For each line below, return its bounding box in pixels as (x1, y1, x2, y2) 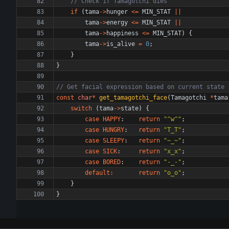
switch (71, 105, 92, 112)
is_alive (106, 40, 135, 48)
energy (106, 19, 128, 26)
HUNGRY (103, 126, 124, 133)
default (85, 169, 110, 176)
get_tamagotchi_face (99, 94, 167, 101)
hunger (106, 8, 128, 15)
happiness (106, 30, 139, 37)
